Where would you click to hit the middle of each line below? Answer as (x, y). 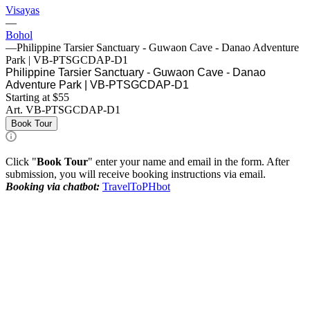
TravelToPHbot (136, 186)
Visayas (22, 10)
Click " (21, 161)
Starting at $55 (37, 97)
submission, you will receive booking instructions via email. (136, 174)
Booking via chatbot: (53, 186)
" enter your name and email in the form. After (189, 161)
